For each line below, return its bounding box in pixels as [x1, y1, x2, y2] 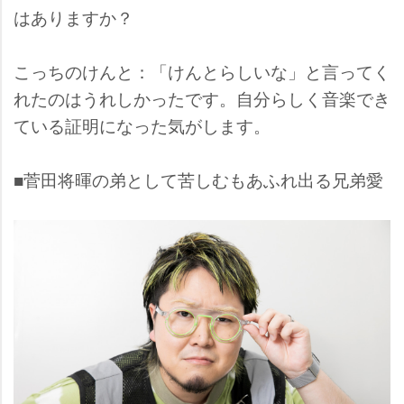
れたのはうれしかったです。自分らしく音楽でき [14, 85, 390, 110]
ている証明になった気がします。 [14, 112, 271, 137]
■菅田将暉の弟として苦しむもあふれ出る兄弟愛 [14, 166, 383, 191]
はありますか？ [14, 4, 133, 29]
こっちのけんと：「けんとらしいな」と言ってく [14, 58, 390, 83]
